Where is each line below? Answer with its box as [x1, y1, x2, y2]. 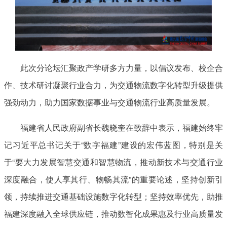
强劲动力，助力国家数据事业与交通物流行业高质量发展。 [4, 96, 215, 108]
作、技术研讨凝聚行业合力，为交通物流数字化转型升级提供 [4, 79, 223, 91]
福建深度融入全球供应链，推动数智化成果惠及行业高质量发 [4, 207, 223, 219]
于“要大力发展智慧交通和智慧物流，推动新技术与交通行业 [4, 156, 223, 168]
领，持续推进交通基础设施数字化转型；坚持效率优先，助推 [4, 190, 223, 202]
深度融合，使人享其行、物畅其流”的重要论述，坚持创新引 [4, 173, 223, 185]
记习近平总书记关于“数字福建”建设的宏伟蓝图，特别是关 [4, 138, 223, 150]
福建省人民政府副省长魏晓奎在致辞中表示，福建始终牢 [20, 121, 223, 133]
